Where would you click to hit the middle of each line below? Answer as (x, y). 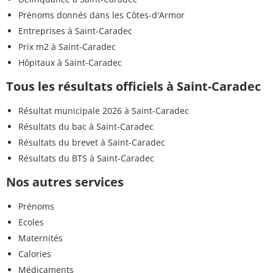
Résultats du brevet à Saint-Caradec (92, 143)
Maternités (41, 238)
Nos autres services (65, 182)
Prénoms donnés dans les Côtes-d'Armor (101, 15)
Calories (35, 254)
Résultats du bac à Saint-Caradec (86, 127)
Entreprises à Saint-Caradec (75, 31)
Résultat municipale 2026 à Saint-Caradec (104, 111)
